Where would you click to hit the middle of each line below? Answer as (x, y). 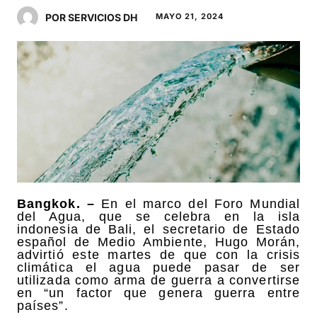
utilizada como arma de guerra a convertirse (158, 280)
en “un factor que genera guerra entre (158, 293)
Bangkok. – (56, 203)
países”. (43, 305)
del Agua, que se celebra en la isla (158, 216)
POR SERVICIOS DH (91, 17)
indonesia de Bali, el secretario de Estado (158, 229)
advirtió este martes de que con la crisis (158, 254)
